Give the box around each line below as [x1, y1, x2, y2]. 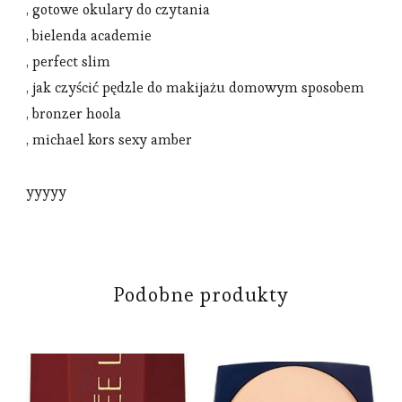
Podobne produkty [113, 281, 289, 307]
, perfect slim [26, 51, 110, 71]
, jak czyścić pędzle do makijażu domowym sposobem [26, 77, 364, 97]
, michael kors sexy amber [26, 129, 192, 149]
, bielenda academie [26, 25, 152, 45]
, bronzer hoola [26, 103, 121, 123]
